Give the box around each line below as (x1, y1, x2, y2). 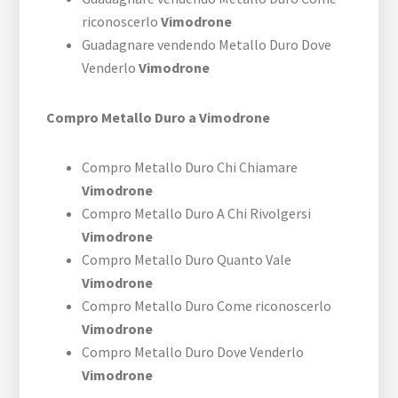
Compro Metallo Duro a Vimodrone (46, 108, 271, 127)
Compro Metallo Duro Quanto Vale (82, 251, 292, 269)
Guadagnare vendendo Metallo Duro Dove (82, 36, 332, 54)
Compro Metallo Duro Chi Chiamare (82, 158, 298, 177)
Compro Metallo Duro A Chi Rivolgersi (82, 204, 312, 223)
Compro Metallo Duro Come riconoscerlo (82, 297, 332, 315)
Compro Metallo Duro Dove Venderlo (82, 343, 305, 362)
